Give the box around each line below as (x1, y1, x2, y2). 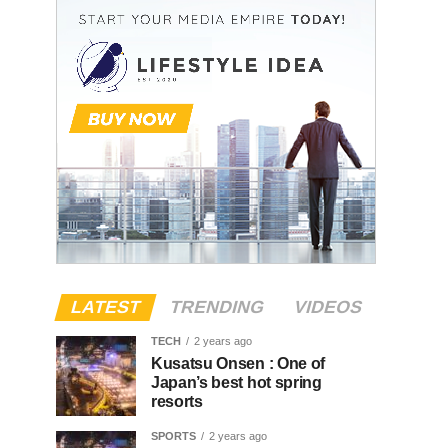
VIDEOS (290, 296, 365, 317)
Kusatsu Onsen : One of (151, 354, 325, 372)
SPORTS (151, 429, 196, 442)
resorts (151, 392, 203, 410)
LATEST (67, 296, 143, 317)
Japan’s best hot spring (151, 373, 322, 391)
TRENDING (166, 296, 267, 317)
